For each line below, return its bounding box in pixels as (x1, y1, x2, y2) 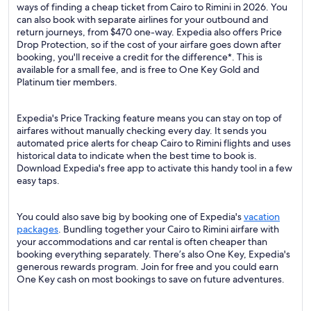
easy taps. (17, 174, 60, 187)
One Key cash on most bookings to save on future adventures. (17, 273, 285, 285)
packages (17, 223, 58, 235)
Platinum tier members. (17, 76, 117, 88)
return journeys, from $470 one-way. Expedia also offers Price (17, 26, 282, 38)
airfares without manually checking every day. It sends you (17, 124, 267, 137)
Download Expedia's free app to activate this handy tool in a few (17, 162, 292, 174)
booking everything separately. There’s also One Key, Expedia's (17, 248, 290, 260)
